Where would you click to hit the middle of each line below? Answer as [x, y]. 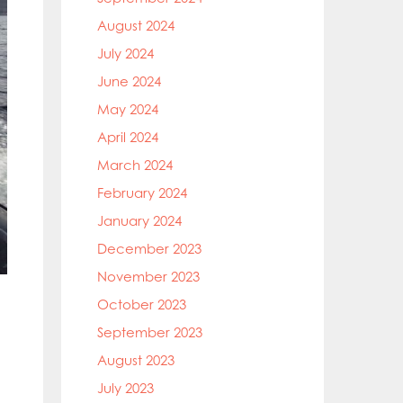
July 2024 [125, 54]
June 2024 [129, 81]
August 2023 [136, 360]
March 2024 [135, 165]
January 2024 [139, 221]
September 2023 [150, 332]
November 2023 [148, 277]
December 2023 [149, 249]
